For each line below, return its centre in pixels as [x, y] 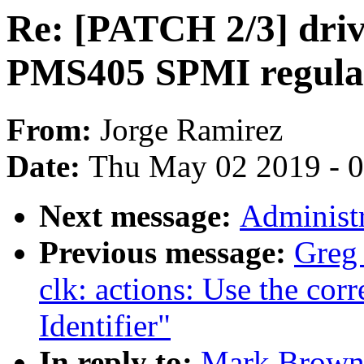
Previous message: [167, 253]
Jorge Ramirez [191, 130]
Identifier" [105, 326]
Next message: [139, 216]
